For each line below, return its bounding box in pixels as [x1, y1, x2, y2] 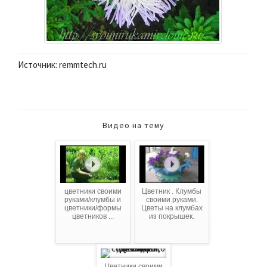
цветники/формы [64, 203, 122, 212]
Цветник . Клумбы [142, 187, 202, 195]
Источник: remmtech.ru [18, 58, 107, 70]
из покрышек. [149, 212, 195, 221]
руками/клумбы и [64, 195, 122, 204]
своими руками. [145, 195, 198, 204]
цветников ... [72, 212, 114, 221]
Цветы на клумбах [141, 203, 203, 212]
